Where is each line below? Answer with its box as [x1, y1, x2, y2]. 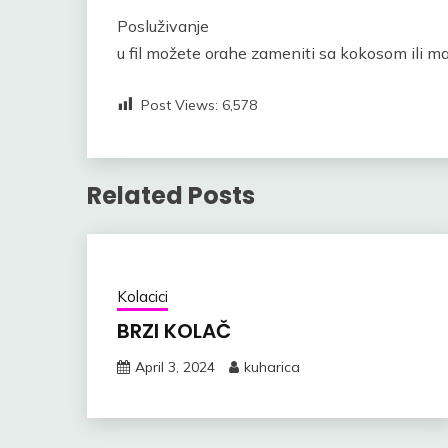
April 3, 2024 [135, 357, 215, 376]
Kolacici [117, 286, 168, 306]
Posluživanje [117, 15, 209, 36]
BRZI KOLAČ [117, 316, 231, 345]
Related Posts [87, 178, 255, 212]
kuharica [244, 357, 300, 376]
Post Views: [141, 95, 218, 114]
